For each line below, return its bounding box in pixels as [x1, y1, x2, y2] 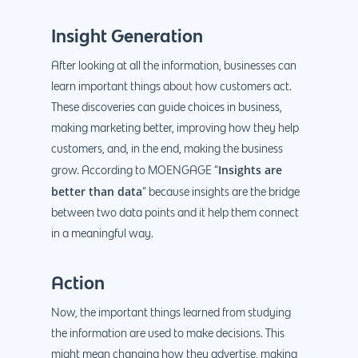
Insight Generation [51, 24, 203, 46]
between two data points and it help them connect [51, 207, 299, 219]
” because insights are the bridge [142, 186, 300, 198]
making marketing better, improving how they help [51, 122, 299, 134]
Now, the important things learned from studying [51, 307, 291, 319]
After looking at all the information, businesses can [51, 60, 296, 72]
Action [51, 271, 105, 293]
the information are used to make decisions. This [51, 328, 284, 340]
